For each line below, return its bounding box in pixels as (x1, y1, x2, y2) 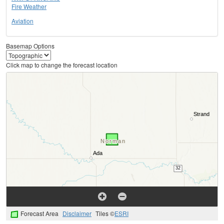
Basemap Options (6, 41, 54, 50)
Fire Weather (11, 2, 46, 11)
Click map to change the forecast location (6, 60, 117, 69)
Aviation (11, 16, 33, 25)
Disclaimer (62, 209, 91, 218)
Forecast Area (20, 209, 58, 218)
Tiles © (95, 209, 114, 218)
